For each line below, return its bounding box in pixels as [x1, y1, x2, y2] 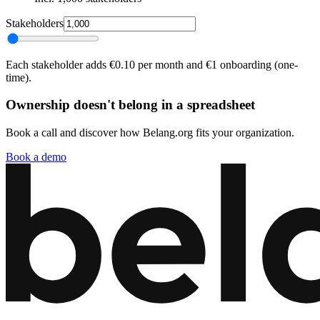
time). [6, 71, 31, 84]
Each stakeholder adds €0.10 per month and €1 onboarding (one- [6, 58, 298, 71]
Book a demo [6, 151, 66, 164]
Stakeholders [6, 16, 64, 29]
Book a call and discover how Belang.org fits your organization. [6, 126, 294, 139]
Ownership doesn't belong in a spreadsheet [6, 97, 255, 113]
